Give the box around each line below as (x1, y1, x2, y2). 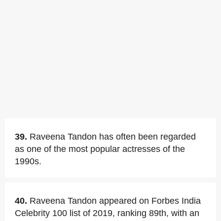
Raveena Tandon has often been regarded (30, 132, 196, 142)
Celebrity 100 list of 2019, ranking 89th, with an (15, 208, 199, 218)
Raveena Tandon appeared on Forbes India (30, 196, 201, 206)
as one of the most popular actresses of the (15, 144, 185, 154)
